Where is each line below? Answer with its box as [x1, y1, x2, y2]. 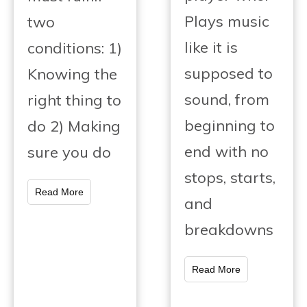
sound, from [184, 90, 269, 110]
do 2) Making [27, 116, 121, 136]
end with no [184, 142, 269, 162]
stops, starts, [184, 168, 275, 188]
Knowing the [27, 64, 117, 84]
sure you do [27, 142, 111, 162]
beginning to [184, 116, 275, 136]
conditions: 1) [27, 38, 122, 58]
